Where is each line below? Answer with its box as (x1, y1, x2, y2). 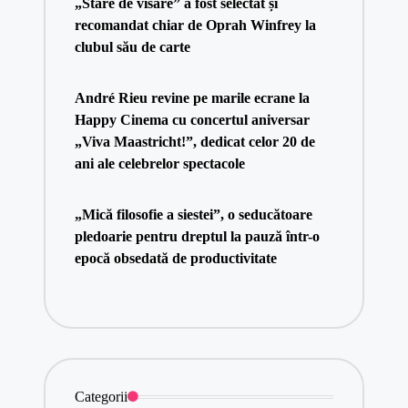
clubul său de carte (74, 38, 190, 55)
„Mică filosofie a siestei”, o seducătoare (74, 206, 312, 222)
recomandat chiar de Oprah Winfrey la (74, 16, 316, 33)
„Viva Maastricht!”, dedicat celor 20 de (74, 133, 315, 149)
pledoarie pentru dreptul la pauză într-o (74, 228, 320, 244)
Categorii (74, 388, 127, 404)
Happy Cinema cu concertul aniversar (74, 111, 310, 127)
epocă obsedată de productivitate (74, 250, 277, 266)
